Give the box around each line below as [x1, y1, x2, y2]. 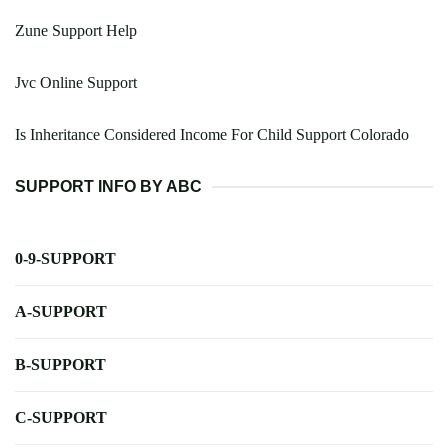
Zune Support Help [15, 22, 137, 40]
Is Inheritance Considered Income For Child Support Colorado [15, 126, 409, 144]
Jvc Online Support [15, 74, 137, 92]
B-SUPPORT [15, 356, 106, 374]
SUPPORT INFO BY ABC [15, 178, 202, 196]
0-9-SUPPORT [15, 250, 116, 268]
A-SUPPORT [15, 303, 107, 321]
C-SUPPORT [15, 409, 107, 427]
